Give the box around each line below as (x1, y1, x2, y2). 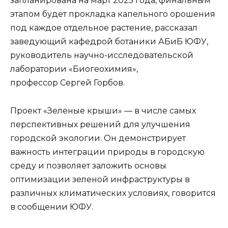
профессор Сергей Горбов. (10, 78, 125, 88)
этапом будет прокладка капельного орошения (10, 9, 215, 19)
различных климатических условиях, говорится (10, 188, 216, 198)
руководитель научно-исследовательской (10, 50, 193, 61)
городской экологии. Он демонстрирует (10, 133, 186, 143)
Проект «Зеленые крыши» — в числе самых (10, 105, 196, 116)
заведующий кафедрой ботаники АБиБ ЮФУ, (10, 37, 208, 47)
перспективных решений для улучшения (10, 119, 190, 129)
